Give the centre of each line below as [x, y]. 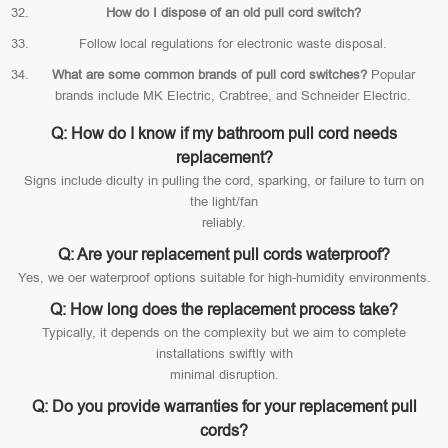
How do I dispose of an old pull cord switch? [233, 12]
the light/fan [224, 201]
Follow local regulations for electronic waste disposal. [233, 43]
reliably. [224, 222]
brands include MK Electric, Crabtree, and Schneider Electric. [233, 95]
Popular [390, 74]
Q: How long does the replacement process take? [224, 309]
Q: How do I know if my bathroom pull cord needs [224, 133]
